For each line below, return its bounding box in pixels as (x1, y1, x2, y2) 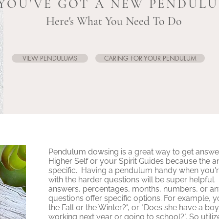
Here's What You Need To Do (46, 14, 182, 28)
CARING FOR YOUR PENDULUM (104, 54, 197, 63)
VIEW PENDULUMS (22, 54, 78, 63)
